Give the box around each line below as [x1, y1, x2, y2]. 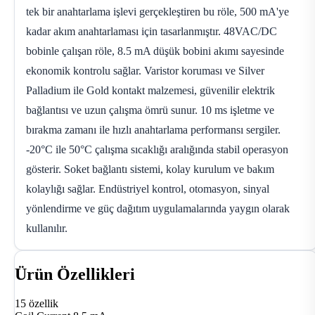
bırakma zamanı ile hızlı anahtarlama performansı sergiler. [26, 123, 281, 136]
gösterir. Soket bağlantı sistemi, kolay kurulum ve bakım [26, 162, 274, 175]
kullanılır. [26, 221, 67, 234]
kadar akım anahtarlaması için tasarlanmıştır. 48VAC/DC [26, 25, 277, 37]
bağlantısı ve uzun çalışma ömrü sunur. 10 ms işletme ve [26, 103, 274, 116]
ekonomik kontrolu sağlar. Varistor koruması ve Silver [26, 64, 264, 77]
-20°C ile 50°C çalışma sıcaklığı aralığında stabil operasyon [26, 143, 288, 155]
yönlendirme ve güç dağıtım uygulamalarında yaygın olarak [26, 202, 290, 214]
